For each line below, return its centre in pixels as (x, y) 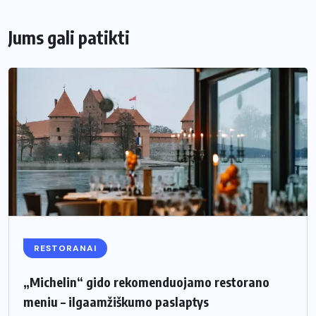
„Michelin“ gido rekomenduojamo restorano (146, 281)
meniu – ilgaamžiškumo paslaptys (116, 301)
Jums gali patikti (69, 37)
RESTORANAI (65, 248)
